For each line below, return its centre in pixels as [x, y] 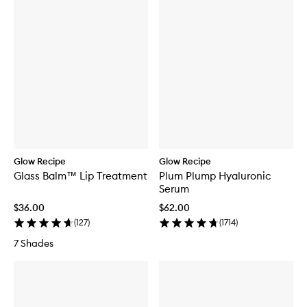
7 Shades [34, 243]
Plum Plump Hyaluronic [215, 175]
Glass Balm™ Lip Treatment [81, 175]
